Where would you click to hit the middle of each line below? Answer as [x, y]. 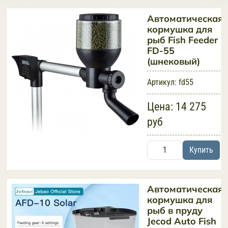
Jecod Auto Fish [182, 221]
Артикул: [162, 82]
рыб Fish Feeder [182, 40]
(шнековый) [174, 61]
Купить [201, 150]
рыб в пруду [175, 210]
